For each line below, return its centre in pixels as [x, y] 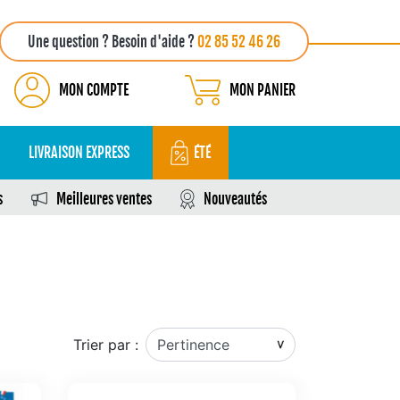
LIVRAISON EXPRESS [79, 153]
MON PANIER [262, 90]
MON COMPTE [94, 90]
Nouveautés [235, 199]
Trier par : [106, 345]
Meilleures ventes [104, 199]
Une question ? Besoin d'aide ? [112, 42]
